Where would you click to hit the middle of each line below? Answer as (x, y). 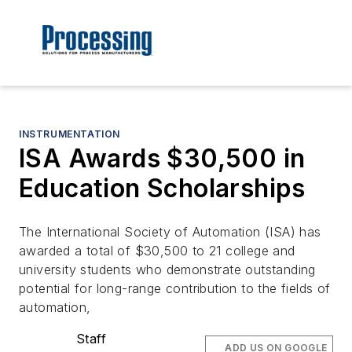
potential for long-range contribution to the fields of (175, 289)
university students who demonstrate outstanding (167, 270)
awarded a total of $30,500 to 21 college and (157, 251)
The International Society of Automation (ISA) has (170, 232)
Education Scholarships (162, 189)
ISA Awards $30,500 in (162, 159)
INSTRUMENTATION (70, 134)
